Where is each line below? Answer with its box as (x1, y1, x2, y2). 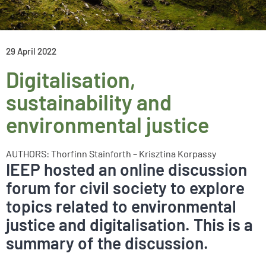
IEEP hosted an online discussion (6, 159, 247, 179)
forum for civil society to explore (6, 178, 245, 198)
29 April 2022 (6, 46, 56, 56)
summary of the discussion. (6, 233, 208, 253)
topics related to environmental (6, 196, 236, 216)
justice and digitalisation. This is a (6, 214, 253, 235)
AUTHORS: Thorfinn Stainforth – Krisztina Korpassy (6, 148, 216, 159)
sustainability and (6, 89, 172, 115)
